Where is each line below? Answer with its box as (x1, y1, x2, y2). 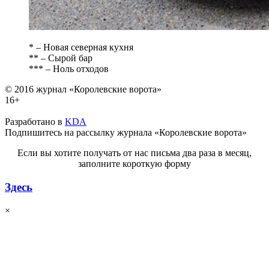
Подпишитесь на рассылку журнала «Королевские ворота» (5, 127, 247, 138)
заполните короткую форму (78, 159, 191, 169)
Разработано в (5, 116, 65, 127)
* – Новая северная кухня (29, 42, 133, 53)
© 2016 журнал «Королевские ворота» (5, 84, 162, 95)
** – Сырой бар (29, 53, 92, 64)
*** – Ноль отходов (29, 64, 109, 74)
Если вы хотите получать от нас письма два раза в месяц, (17, 148, 252, 159)
